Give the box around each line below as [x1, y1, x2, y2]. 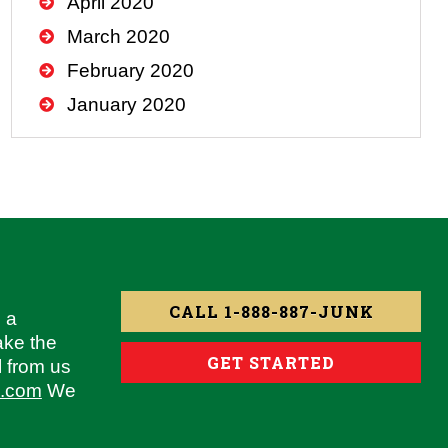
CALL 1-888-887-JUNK [168, 301, 374, 323]
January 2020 [67, 93, 187, 115]
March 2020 [67, 25, 171, 47]
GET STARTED [207, 352, 336, 374]
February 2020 [67, 59, 195, 81]
